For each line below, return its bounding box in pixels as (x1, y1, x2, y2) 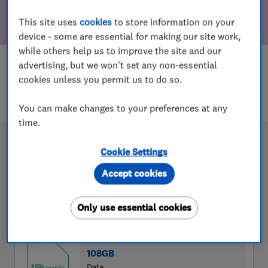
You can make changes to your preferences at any (19, 102, 228, 114)
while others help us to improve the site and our (19, 44, 222, 57)
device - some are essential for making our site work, (19, 30, 241, 42)
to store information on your (112, 16, 235, 28)
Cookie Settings (100, 145, 167, 159)
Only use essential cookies (77, 201, 191, 214)
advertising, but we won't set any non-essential (19, 59, 218, 71)
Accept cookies (101, 167, 167, 180)
